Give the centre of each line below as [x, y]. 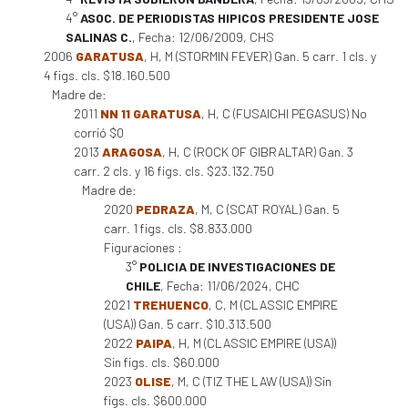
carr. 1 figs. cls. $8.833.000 [178, 228]
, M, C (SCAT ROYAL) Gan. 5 [267, 209]
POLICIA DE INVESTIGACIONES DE [237, 266]
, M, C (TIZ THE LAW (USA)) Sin [251, 381]
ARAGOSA [132, 152]
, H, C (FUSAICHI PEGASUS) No [284, 113]
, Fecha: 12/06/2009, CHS [203, 37]
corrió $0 [99, 133]
